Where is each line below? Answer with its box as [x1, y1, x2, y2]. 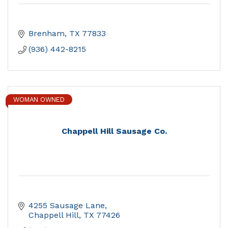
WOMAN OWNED [13, 96, 65, 104]
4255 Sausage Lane [28, 201, 105, 211]
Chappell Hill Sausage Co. [61, 126, 167, 136]
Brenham [28, 28, 65, 39]
